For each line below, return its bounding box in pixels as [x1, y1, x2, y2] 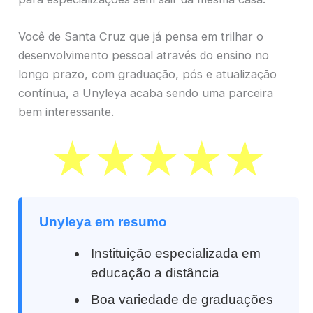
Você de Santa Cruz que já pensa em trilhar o [18, 29, 263, 43]
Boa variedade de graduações [91, 292, 274, 307]
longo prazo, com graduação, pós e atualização [18, 66, 277, 81]
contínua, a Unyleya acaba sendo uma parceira [18, 85, 273, 100]
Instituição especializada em [91, 246, 261, 261]
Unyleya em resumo [39, 214, 167, 230]
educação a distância [91, 265, 220, 281]
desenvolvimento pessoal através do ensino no [18, 48, 269, 62]
